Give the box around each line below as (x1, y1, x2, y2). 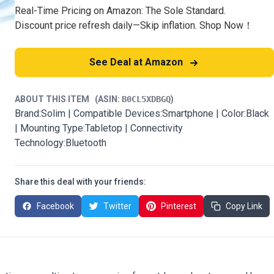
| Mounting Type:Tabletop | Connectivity (15, 122, 183, 134)
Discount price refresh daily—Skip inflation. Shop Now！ (15, 20, 253, 31)
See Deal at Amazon (89, 56, 185, 68)
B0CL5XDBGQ (122, 94, 171, 104)
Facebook (37, 201, 74, 211)
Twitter (103, 201, 131, 211)
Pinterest (161, 201, 196, 211)
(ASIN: (95, 94, 122, 104)
